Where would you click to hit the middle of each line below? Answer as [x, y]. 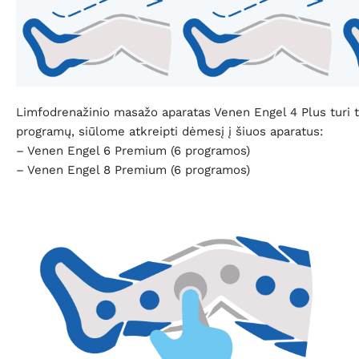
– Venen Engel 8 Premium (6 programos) [133, 169]
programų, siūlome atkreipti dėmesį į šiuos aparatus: [169, 131]
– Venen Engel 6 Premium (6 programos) [133, 150]
